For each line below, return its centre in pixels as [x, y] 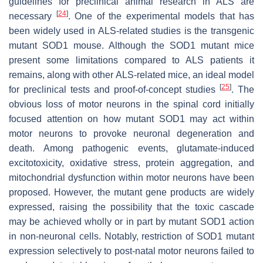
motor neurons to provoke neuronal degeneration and [131, 133]
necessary [33, 16]
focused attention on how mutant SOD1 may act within [131, 119]
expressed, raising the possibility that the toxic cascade [131, 207]
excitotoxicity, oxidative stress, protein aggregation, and [131, 163]
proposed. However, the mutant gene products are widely [131, 192]
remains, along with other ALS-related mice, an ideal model [131, 75]
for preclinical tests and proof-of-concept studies [114, 89]
